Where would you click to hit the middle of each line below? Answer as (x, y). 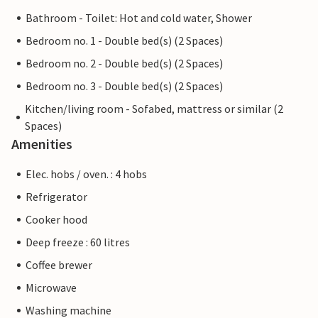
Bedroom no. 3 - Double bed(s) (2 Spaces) (124, 86)
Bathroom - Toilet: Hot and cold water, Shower (139, 18)
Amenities (42, 144)
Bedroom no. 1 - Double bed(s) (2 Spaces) (124, 41)
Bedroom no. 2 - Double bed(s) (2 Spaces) (124, 64)
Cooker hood (56, 220)
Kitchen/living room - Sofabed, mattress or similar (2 (154, 109)
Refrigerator (56, 197)
